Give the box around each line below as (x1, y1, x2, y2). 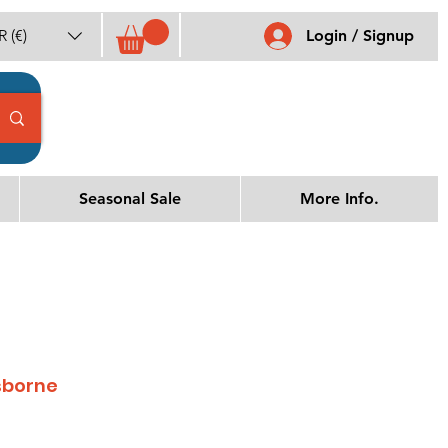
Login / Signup (306, 25, 414, 45)
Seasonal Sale (79, 189, 181, 209)
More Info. (300, 189, 379, 209)
